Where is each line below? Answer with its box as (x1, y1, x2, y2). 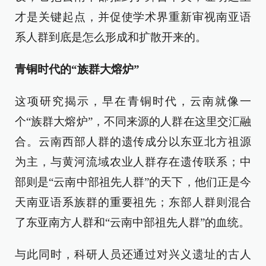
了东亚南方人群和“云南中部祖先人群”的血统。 (15, 216, 250, 229)
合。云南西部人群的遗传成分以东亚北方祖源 (15, 135, 251, 148)
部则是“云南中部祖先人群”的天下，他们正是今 (15, 176, 251, 188)
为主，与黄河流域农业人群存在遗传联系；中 (15, 156, 251, 168)
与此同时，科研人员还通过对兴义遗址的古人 (15, 248, 251, 261)
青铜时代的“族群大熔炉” (15, 63, 140, 75)
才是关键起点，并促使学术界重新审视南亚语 (15, 11, 251, 23)
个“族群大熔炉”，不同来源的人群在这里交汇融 (15, 115, 251, 128)
